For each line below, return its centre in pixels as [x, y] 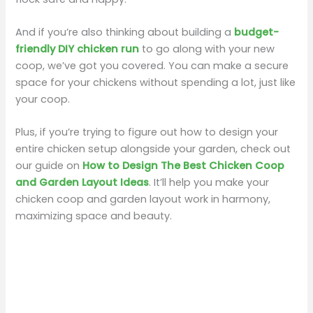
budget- [257, 32]
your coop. [43, 100]
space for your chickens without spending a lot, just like [156, 83]
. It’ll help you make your [209, 183]
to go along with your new [207, 49]
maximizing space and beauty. [94, 216]
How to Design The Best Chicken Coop [184, 166]
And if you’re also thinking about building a [125, 32]
